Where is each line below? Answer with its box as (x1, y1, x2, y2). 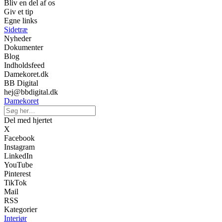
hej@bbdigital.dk (4, 88, 58, 97)
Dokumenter (4, 43, 43, 52)
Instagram (4, 143, 35, 152)
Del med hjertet (4, 116, 52, 125)
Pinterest (4, 169, 31, 178)
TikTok (4, 178, 27, 187)
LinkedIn (4, 152, 33, 161)
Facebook (4, 134, 35, 143)
